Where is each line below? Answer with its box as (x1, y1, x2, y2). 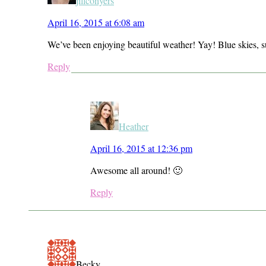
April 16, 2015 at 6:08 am (47, 15, 144, 28)
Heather (119, 119, 148, 132)
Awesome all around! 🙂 (90, 163, 182, 176)
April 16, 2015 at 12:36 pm (90, 141, 192, 154)
